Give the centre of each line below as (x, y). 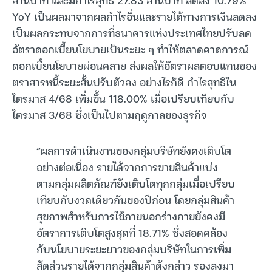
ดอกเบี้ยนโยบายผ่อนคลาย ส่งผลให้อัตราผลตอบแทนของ (134, 66)
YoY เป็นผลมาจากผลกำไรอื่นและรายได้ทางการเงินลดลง (134, 16)
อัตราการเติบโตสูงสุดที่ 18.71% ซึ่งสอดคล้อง (132, 232)
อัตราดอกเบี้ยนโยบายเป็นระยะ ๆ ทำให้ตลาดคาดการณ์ (130, 49)
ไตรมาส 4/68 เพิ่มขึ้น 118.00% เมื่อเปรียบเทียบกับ (123, 98)
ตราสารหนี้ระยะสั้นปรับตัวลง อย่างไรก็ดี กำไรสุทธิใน (124, 82)
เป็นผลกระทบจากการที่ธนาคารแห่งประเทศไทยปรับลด (132, 33)
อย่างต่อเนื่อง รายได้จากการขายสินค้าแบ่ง (127, 166)
